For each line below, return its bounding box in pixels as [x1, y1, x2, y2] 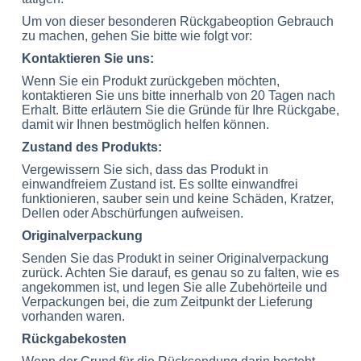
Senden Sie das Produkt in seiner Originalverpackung [21, 251, 329, 265]
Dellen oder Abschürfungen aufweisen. [21, 206, 243, 220]
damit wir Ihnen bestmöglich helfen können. [21, 118, 269, 131]
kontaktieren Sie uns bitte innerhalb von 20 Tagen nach [21, 89, 335, 102]
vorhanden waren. [21, 309, 125, 323]
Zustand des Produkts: [21, 140, 162, 154]
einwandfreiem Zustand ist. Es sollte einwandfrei [21, 177, 298, 191]
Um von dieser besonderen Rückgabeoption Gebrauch [21, 15, 334, 28]
